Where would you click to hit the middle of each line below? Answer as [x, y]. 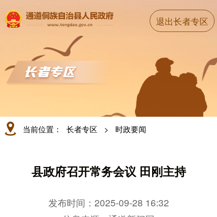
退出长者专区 [182, 21]
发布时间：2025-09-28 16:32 [108, 202]
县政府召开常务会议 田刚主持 [108, 171]
